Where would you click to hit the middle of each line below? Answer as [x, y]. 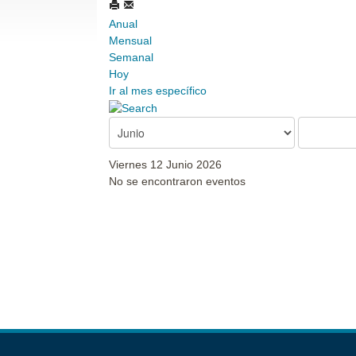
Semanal [131, 57]
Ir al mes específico [158, 91]
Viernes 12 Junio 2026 [165, 164]
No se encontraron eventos [177, 181]
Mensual [130, 41]
